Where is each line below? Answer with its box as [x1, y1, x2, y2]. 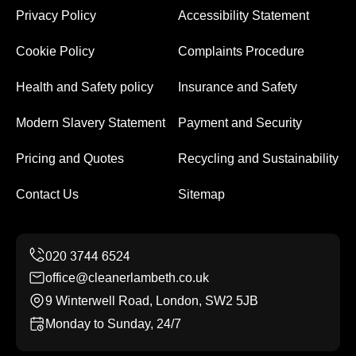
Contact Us [16, 188, 79, 202]
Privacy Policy [16, 9, 96, 23]
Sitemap [178, 188, 225, 202]
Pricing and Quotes [16, 152, 124, 166]
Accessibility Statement [178, 9, 309, 23]
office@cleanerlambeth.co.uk [45, 271, 209, 285]
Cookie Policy [16, 44, 95, 59]
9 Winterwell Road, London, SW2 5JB [45, 294, 258, 308]
